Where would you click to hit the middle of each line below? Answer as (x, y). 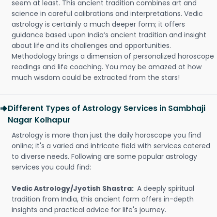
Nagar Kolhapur (39, 120)
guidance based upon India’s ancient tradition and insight (109, 35)
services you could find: (51, 167)
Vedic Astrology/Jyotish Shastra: (73, 188)
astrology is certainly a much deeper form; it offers (98, 24)
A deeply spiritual (166, 188)
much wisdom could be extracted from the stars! (96, 77)
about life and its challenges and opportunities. (91, 46)
